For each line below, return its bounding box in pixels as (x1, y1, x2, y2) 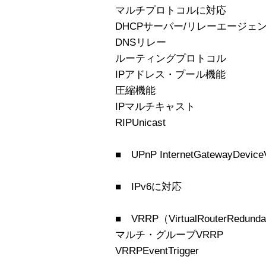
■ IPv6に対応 (115, 180, 182, 192)
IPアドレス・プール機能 (115, 68, 226, 80)
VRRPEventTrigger (115, 245, 199, 256)
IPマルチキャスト (115, 100, 195, 112)
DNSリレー (115, 36, 166, 48)
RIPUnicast (115, 116, 166, 128)
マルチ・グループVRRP (115, 229, 223, 240)
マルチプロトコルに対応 (115, 4, 226, 16)
